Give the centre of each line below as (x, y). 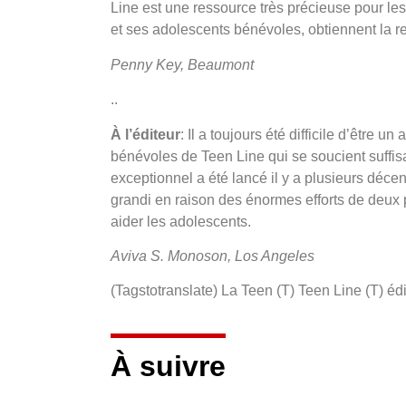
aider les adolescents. (181, 221)
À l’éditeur (145, 134)
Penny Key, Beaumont (182, 64)
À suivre (168, 366)
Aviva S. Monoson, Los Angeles (213, 256)
